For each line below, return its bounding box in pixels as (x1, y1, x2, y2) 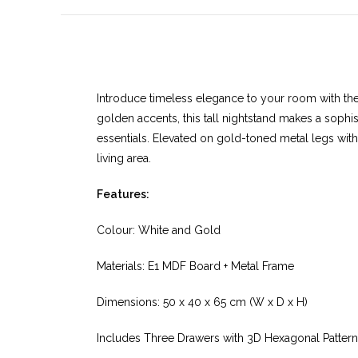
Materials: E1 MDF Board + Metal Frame (96, 259, 294, 272)
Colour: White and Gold (96, 223, 221, 237)
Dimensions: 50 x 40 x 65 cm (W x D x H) (96, 295, 308, 308)
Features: (96, 187, 149, 201)
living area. (96, 151, 151, 165)
